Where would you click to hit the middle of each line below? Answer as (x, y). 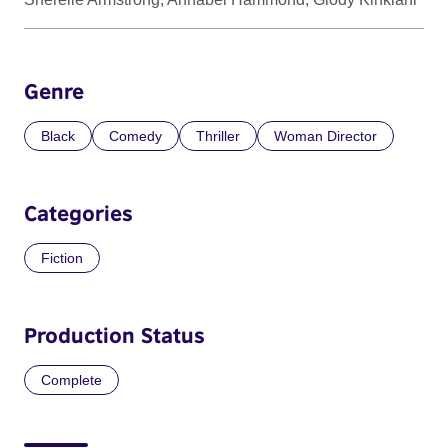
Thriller (218, 136)
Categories (78, 213)
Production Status (114, 335)
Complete (71, 380)
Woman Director (325, 136)
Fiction (62, 258)
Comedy (135, 136)
